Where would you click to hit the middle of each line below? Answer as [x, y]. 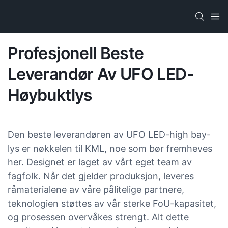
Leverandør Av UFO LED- [101, 74]
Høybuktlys [50, 95]
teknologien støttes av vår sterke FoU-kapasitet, [112, 203]
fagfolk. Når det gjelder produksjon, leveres [101, 176]
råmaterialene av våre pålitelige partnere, [96, 189]
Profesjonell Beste [76, 53]
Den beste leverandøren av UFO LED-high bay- [109, 134]
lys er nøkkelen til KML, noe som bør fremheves [110, 148]
